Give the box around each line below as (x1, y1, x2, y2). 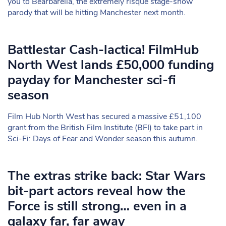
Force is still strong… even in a (8, 197, 187, 215)
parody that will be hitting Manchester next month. (8, 7, 186, 18)
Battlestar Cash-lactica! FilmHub (8, 41, 199, 59)
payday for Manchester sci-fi (8, 71, 176, 89)
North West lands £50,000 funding (8, 56, 214, 74)
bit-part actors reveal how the (8, 182, 186, 200)
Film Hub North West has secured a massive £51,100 (8, 111, 201, 122)
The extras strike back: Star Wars (8, 167, 205, 185)
